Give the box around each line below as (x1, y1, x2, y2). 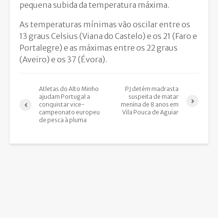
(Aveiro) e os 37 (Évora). (19, 54, 107, 65)
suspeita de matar (128, 93, 179, 101)
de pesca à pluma (39, 116, 87, 124)
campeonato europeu (39, 109, 100, 116)
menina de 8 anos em (121, 101, 179, 109)
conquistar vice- (39, 101, 85, 109)
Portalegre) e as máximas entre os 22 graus (19, 43, 178, 53)
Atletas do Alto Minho (39, 85, 99, 93)
